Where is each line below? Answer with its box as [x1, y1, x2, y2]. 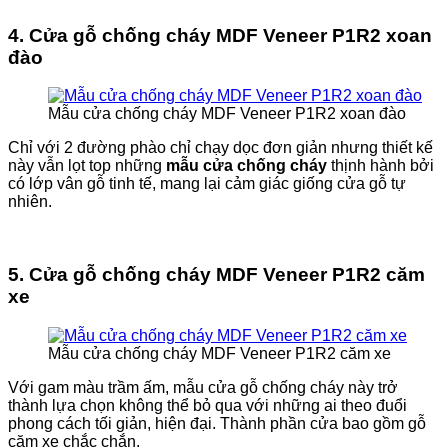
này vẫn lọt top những [8, 157, 166, 175]
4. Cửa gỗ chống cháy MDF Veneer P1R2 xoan [8, 24, 432, 46]
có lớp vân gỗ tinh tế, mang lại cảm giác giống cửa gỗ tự [8, 175, 406, 193]
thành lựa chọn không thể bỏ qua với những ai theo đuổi [8, 396, 407, 414]
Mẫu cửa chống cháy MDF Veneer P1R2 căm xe [48, 344, 391, 362]
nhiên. [8, 193, 56, 211]
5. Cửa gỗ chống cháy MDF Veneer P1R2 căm [8, 264, 425, 286]
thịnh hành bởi [327, 157, 434, 175]
